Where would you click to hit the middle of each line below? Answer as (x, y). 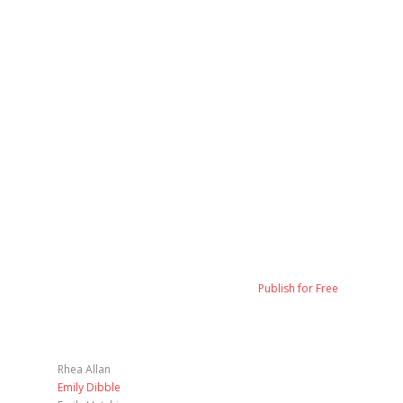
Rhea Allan (84, 369)
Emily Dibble (89, 387)
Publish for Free (298, 288)
